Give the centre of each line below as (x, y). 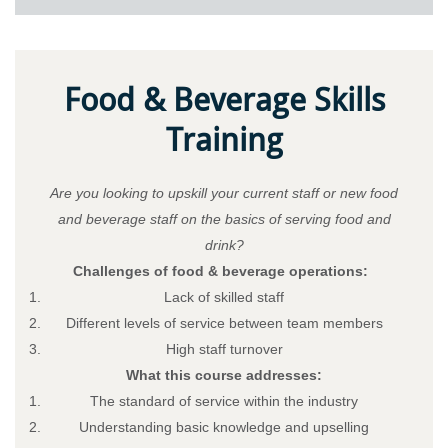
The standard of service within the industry (224, 400)
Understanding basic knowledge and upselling (224, 426)
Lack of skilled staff (224, 296)
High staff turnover (224, 348)
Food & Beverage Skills (224, 99)
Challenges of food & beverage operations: (224, 270)
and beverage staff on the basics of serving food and (224, 218)
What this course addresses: (224, 374)
